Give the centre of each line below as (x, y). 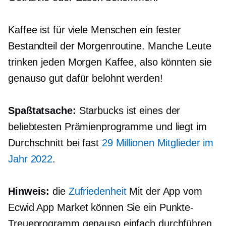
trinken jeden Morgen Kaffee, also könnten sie (110, 62)
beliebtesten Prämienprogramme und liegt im (107, 127)
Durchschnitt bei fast (55, 143)
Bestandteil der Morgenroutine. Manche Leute (110, 46)
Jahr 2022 (31, 159)
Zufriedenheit (97, 191)
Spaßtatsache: (42, 111)
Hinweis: (29, 191)
